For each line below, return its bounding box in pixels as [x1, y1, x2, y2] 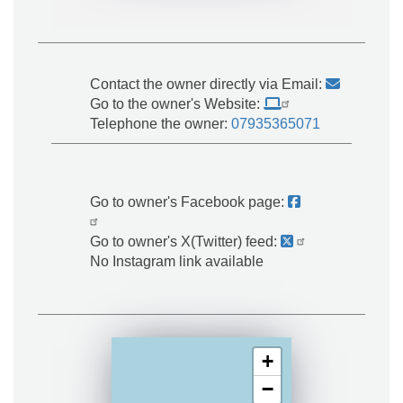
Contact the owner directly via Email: [90, 76, 327, 92]
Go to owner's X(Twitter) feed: [90, 234, 282, 249]
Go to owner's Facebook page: [90, 194, 289, 210]
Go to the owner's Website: [90, 96, 264, 112]
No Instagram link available [90, 254, 264, 269]
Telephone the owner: [90, 116, 232, 131]
